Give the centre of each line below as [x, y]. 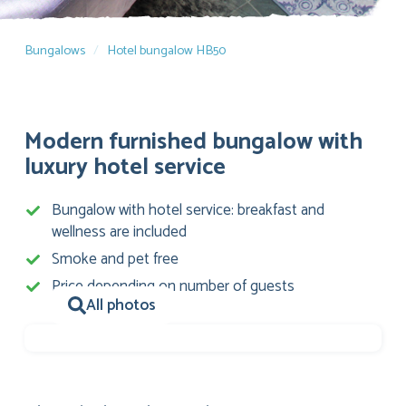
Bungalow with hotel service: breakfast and [188, 211]
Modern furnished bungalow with [193, 143]
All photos [121, 306]
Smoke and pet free [115, 260]
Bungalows [55, 51]
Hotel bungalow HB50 [166, 51]
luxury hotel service [125, 168]
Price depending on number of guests [173, 287]
